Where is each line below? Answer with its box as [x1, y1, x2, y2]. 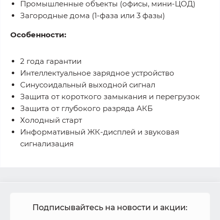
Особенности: [10, 30, 66, 39]
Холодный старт [20, 115, 82, 125]
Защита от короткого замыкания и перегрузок [20, 92, 200, 101]
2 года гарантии [20, 56, 82, 66]
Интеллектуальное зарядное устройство [20, 68, 174, 78]
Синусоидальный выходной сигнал [20, 80, 155, 89]
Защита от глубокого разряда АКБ [20, 104, 153, 113]
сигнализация [20, 139, 74, 148]
